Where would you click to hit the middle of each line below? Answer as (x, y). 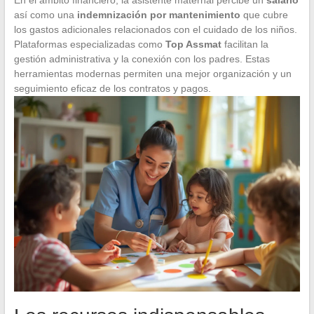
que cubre (264, 14)
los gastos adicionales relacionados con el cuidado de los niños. (155, 29)
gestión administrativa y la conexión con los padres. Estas (142, 59)
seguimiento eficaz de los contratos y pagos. (112, 88)
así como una (45, 14)
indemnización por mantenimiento (158, 14)
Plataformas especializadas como (89, 44)
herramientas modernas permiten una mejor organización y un (152, 73)
